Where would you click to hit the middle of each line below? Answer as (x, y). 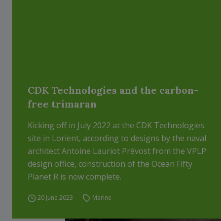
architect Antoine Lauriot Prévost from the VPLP (117, 151)
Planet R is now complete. (74, 177)
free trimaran (62, 104)
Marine (102, 198)
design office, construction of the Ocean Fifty (110, 164)
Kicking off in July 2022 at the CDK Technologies (116, 125)
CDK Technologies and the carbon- (113, 90)
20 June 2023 (55, 198)
